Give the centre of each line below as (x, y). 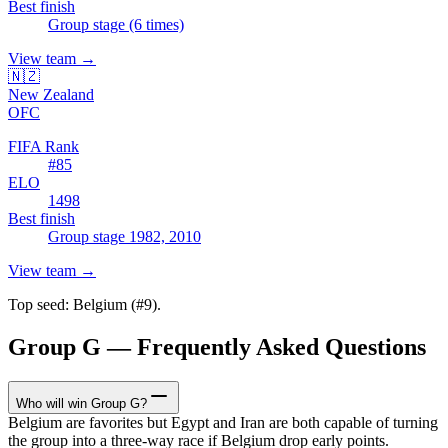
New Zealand (51, 94)
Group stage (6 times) (116, 24)
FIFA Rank (43, 146)
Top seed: (40, 304)
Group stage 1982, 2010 (124, 236)
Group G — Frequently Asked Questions (217, 346)
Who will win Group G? (81, 403)
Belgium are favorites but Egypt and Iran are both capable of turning (223, 422)
